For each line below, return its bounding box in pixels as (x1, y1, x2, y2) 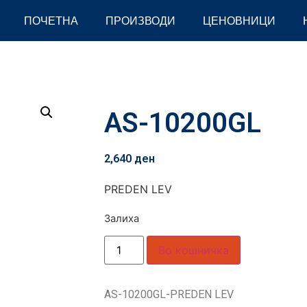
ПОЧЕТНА (23, 13, 78, 27)
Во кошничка (158, 243, 230, 258)
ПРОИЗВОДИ (105, 13, 175, 27)
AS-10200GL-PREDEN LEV (104, 288, 234, 302)
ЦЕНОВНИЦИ (202, 13, 275, 27)
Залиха (104, 212, 139, 225)
